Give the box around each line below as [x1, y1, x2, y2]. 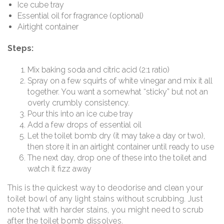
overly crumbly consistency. [27, 98, 129, 108]
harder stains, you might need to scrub [60, 205, 204, 215]
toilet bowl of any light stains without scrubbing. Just [7, 194, 203, 204]
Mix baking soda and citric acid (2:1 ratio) [27, 65, 169, 75]
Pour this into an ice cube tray [27, 109, 133, 119]
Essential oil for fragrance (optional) [17, 10, 143, 20]
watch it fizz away [27, 164, 91, 174]
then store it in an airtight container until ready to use [27, 142, 214, 152]
